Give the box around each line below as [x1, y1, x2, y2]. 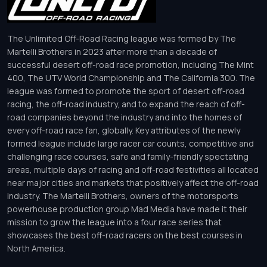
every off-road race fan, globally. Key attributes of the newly [7, 125, 240, 136]
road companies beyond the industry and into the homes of [7, 111, 242, 123]
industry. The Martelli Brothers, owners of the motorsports [7, 190, 238, 202]
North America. [7, 243, 66, 254]
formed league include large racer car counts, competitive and [7, 138, 254, 150]
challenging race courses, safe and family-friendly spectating [7, 151, 249, 163]
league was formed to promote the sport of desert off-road [7, 85, 244, 97]
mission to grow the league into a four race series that [7, 216, 222, 228]
